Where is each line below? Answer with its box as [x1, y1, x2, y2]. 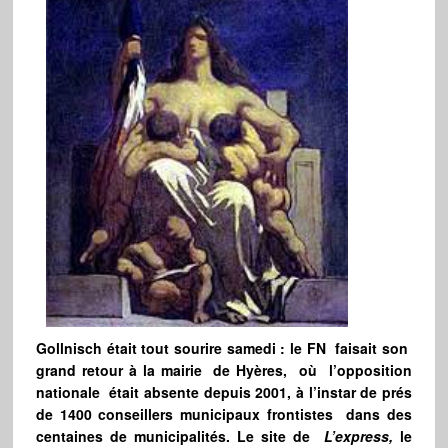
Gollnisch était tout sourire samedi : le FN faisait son [35, 338, 413, 359]
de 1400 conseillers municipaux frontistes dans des [35, 404, 413, 425]
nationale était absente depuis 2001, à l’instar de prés [35, 382, 413, 403]
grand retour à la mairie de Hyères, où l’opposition [35, 360, 413, 381]
